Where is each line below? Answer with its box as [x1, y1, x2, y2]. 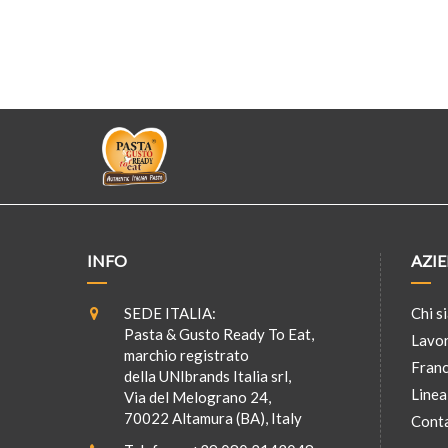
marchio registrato [124, 346, 249, 365]
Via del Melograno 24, [124, 388, 271, 407]
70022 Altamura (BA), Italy [124, 409, 302, 428]
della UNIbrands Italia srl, [124, 367, 291, 386]
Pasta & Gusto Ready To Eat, [124, 325, 314, 344]
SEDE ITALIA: [121, 304, 216, 323]
